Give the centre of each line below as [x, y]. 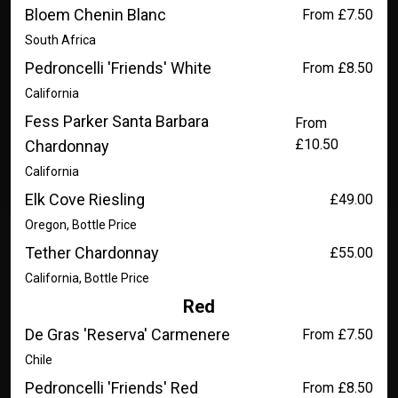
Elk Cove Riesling [85, 199]
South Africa [60, 40]
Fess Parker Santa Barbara [117, 121]
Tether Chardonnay [92, 253]
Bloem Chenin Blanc [96, 15]
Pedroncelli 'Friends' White [118, 68]
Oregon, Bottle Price [81, 225]
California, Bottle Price [87, 278]
